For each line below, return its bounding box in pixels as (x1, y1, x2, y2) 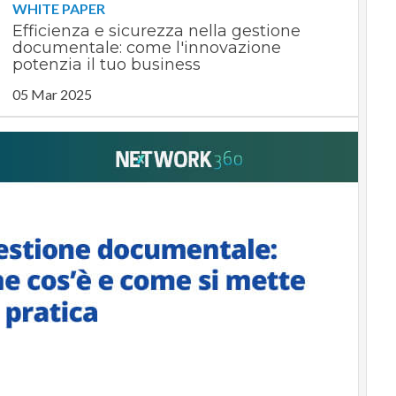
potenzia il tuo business (11, 55, 201, 75)
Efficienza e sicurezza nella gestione (11, 21, 301, 42)
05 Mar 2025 (11, 86, 92, 103)
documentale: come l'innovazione (11, 38, 281, 58)
